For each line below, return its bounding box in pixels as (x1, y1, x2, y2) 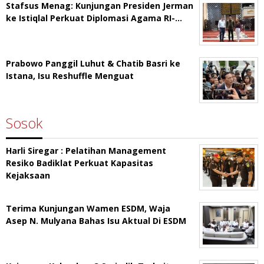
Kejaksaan (6, 170, 50, 181)
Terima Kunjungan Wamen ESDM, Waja (6, 203, 170, 214)
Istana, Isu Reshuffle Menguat (6, 70, 134, 82)
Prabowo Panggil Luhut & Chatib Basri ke (6, 58, 180, 70)
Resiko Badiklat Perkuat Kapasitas (6, 157, 153, 169)
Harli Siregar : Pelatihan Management (6, 145, 166, 157)
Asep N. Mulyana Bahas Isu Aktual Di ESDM (6, 215, 186, 227)
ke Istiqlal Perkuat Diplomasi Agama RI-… (6, 12, 182, 24)
